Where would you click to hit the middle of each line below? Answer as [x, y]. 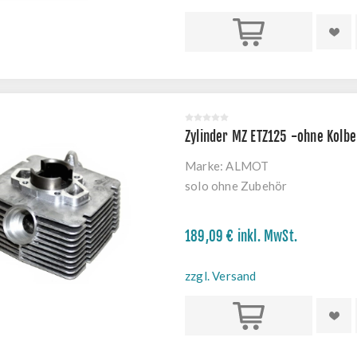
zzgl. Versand [221, 276]
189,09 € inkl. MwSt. [241, 236]
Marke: [204, 166]
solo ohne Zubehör [236, 186]
